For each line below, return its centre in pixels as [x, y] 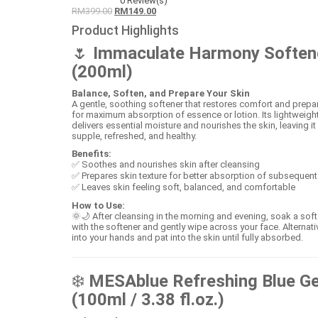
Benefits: [92, 154]
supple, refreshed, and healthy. [134, 136]
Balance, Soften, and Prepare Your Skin [161, 93]
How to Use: [98, 205]
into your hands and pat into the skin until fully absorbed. [187, 237]
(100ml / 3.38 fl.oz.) [148, 300]
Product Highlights [125, 30]
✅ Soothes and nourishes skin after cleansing [166, 164]
